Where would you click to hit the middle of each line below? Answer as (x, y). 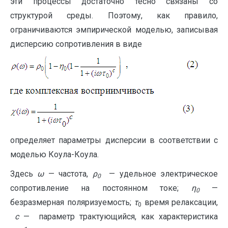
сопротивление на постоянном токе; (95, 188)
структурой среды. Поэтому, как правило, (114, 16)
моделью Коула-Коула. (54, 155)
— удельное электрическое (159, 174)
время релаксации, (180, 203)
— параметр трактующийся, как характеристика (121, 217)
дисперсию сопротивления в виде (76, 44)
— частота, (68, 174)
